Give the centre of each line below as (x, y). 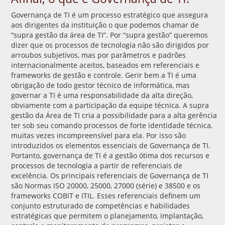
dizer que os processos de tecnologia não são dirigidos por (110, 45)
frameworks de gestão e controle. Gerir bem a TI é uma (104, 75)
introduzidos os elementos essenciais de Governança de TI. (111, 145)
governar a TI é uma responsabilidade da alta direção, (102, 95)
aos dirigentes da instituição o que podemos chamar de (105, 25)
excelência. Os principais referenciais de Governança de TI (110, 175)
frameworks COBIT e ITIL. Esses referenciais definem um (106, 195)
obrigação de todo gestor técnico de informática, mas (100, 85)
